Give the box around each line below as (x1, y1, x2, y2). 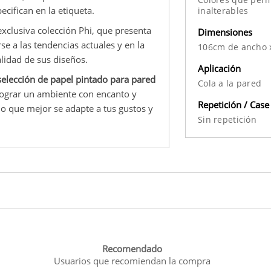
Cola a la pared (198, 77, 262, 89)
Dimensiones (198, 25, 252, 38)
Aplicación (198, 62, 241, 74)
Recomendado (102, 243, 163, 255)
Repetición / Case (198, 98, 269, 111)
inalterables (198, 4, 249, 16)
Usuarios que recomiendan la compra (54, 255, 211, 267)
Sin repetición (198, 113, 256, 125)
